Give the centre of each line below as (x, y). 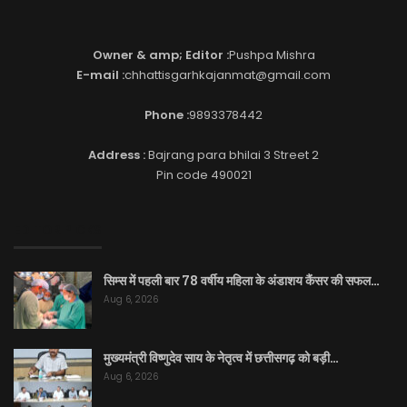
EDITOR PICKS (58, 230)
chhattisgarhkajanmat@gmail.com (228, 75)
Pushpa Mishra (272, 55)
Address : (117, 155)
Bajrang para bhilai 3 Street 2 (232, 155)
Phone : (167, 115)
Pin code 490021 (203, 175)
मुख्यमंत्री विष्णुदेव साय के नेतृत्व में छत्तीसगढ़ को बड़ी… (221, 358)
